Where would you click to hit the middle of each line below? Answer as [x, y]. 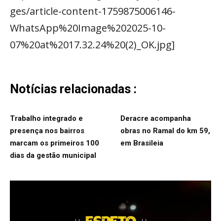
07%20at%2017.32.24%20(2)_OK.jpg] [92, 44]
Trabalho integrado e [46, 118]
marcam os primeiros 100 [55, 143]
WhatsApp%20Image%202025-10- [88, 28]
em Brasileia [142, 143]
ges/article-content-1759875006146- [93, 11]
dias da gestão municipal [53, 155]
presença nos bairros [47, 130]
